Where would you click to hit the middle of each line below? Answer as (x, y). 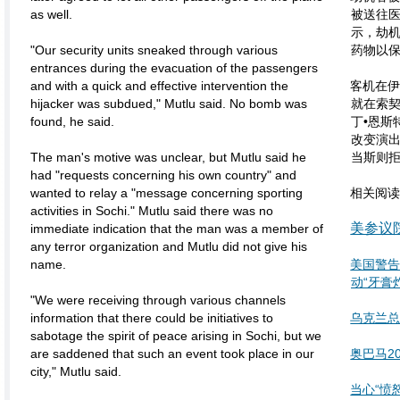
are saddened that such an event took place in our (172, 354)
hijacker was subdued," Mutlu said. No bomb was (169, 104)
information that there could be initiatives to (152, 318)
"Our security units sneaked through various (154, 50)
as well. (51, 14)
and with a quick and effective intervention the (159, 86)
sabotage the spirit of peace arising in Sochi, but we (176, 336)
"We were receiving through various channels (158, 300)
